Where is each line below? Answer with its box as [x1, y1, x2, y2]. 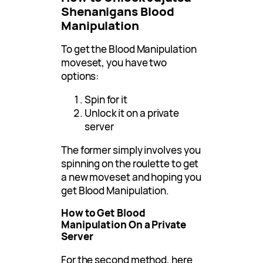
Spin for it [85, 93, 128, 107]
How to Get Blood [61, 206, 146, 220]
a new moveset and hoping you [61, 170, 201, 184]
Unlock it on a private [85, 106, 180, 120]
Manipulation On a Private [61, 218, 186, 232]
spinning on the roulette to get [61, 157, 199, 171]
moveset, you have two [61, 56, 167, 70]
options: [61, 69, 99, 83]
